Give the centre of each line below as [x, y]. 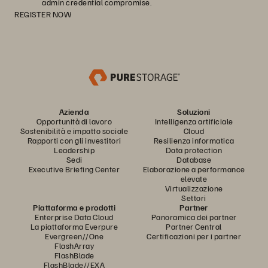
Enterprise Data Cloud [74, 217]
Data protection [194, 150]
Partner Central [194, 226]
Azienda [74, 112]
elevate [194, 179]
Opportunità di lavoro [74, 121]
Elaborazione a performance [194, 169]
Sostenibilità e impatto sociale [74, 131]
